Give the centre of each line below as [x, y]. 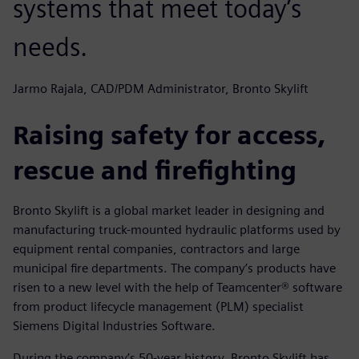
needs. [50, 46]
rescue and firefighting [155, 170]
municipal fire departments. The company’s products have [174, 268]
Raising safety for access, [169, 135]
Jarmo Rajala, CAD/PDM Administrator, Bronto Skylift [161, 88]
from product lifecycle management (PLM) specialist [158, 306]
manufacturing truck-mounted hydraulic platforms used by [177, 229]
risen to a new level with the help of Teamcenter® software [177, 287]
